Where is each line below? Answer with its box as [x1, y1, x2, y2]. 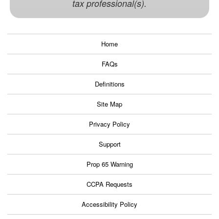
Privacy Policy [89, 119, 130, 129]
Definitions [94, 79, 125, 89]
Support [98, 139, 121, 149]
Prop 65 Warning [86, 159, 133, 169]
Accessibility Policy [82, 199, 137, 209]
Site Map [97, 99, 122, 109]
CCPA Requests [87, 179, 132, 189]
